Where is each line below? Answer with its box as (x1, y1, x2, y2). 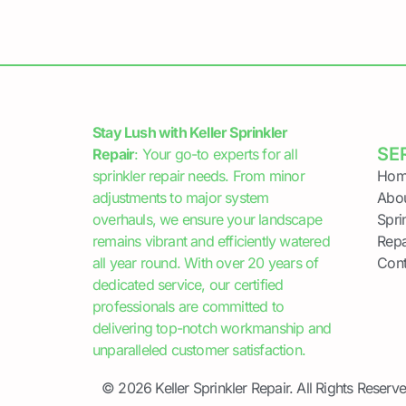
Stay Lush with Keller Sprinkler (92, 122, 288, 141)
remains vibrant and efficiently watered (92, 231, 330, 250)
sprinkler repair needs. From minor (92, 166, 304, 185)
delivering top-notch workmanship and (92, 318, 332, 337)
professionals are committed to (92, 296, 284, 315)
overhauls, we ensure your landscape (92, 209, 322, 228)
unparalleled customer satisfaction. (92, 340, 305, 359)
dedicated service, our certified (92, 275, 284, 294)
